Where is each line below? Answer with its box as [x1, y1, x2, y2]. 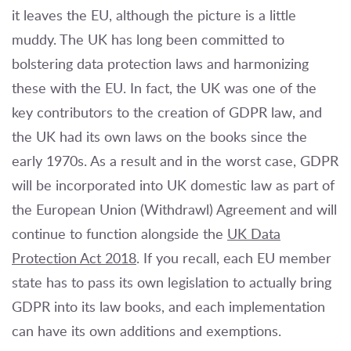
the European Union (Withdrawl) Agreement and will [12, 200, 337, 219]
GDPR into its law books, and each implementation [12, 297, 325, 317]
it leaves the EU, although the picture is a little [12, 5, 296, 25]
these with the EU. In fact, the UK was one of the [12, 78, 317, 98]
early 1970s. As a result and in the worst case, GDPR [12, 151, 338, 171]
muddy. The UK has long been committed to [12, 30, 284, 49]
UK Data [227, 224, 280, 244]
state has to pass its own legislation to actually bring [12, 273, 331, 292]
